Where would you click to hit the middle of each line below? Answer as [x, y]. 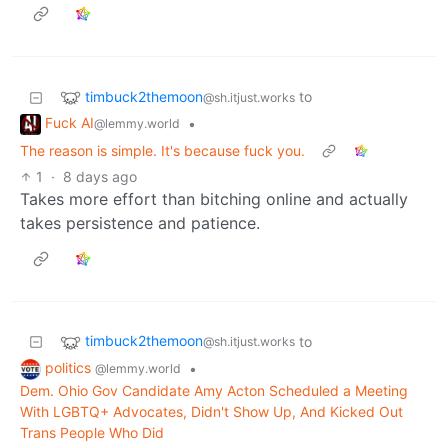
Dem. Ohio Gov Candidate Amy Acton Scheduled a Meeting [214, 390]
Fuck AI [69, 123]
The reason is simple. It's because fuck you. [162, 151]
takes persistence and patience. [140, 223]
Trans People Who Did [92, 432]
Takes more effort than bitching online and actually [214, 199]
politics [70, 368]
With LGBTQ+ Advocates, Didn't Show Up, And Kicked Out [211, 411]
